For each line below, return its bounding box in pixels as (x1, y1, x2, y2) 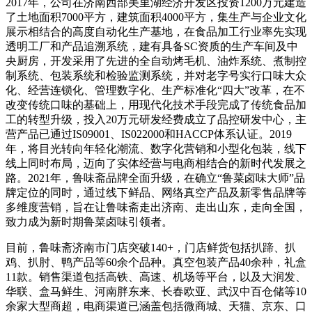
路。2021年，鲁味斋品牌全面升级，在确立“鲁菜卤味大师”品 (6, 171, 305, 184)
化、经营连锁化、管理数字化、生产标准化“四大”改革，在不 (6, 84, 305, 96)
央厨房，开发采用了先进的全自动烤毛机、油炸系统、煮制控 (6, 54, 306, 67)
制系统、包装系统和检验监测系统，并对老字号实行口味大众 (6, 69, 306, 81)
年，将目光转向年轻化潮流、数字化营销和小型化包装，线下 (6, 142, 306, 155)
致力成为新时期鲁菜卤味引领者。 (6, 215, 173, 228)
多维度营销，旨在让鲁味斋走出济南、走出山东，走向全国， (6, 201, 306, 213)
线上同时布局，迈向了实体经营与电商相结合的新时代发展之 (6, 157, 306, 169)
